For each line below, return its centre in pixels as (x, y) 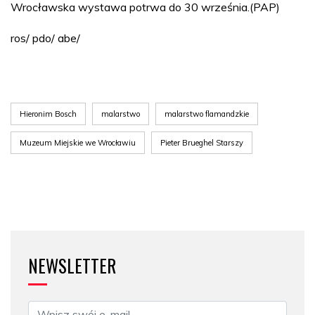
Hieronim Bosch (48, 114)
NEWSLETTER (72, 265)
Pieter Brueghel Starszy (202, 142)
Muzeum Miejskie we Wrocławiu (78, 142)
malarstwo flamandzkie (207, 114)
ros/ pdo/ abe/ (45, 38)
